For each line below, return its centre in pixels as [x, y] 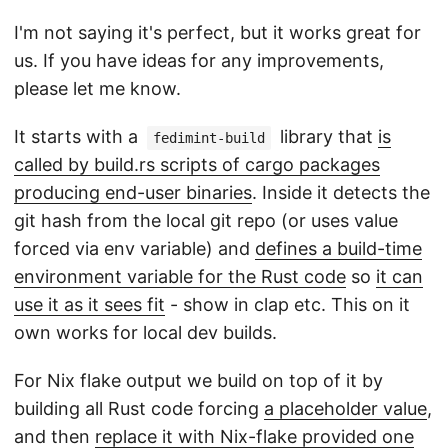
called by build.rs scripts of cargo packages [197, 165]
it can [399, 277]
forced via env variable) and [134, 249]
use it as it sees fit [89, 305]
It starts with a [78, 137]
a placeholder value [345, 409]
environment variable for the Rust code [180, 277]
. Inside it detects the [341, 193]
